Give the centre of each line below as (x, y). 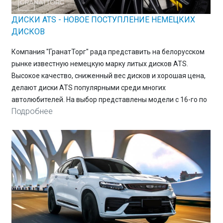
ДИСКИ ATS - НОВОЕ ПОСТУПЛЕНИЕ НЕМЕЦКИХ (103, 20)
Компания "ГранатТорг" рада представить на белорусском (108, 52)
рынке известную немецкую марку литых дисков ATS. (100, 64)
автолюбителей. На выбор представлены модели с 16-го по (109, 100)
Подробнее (32, 111)
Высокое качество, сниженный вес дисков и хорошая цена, (108, 76)
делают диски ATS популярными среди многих (88, 88)
